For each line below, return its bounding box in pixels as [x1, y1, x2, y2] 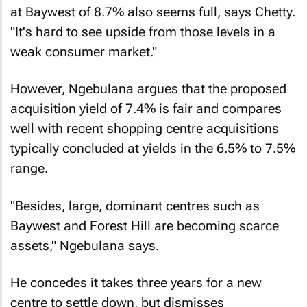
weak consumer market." [10, 43, 157, 60]
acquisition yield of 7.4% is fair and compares [10, 101, 282, 116]
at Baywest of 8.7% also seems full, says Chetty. [10, 3, 295, 20]
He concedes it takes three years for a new [10, 275, 262, 291]
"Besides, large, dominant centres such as [10, 197, 260, 214]
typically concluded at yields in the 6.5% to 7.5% [10, 140, 295, 156]
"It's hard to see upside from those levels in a [10, 23, 275, 40]
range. [10, 160, 48, 176]
